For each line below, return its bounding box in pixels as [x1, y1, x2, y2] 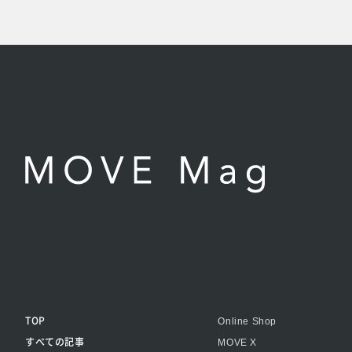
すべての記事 [25, 334, 85, 348]
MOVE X [218, 336, 257, 348]
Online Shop [218, 315, 277, 327]
